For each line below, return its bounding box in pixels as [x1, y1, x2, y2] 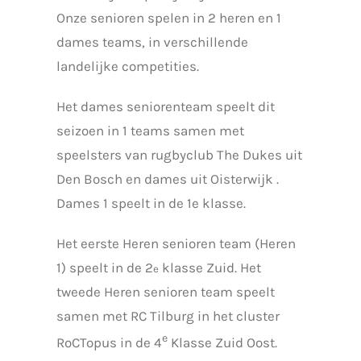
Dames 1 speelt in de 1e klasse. [56, 194, 246, 211]
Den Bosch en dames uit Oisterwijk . [56, 170, 279, 187]
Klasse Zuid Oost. [167, 334, 277, 351]
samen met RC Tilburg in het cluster [56, 307, 280, 324]
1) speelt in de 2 [56, 259, 153, 276]
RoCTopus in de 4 [56, 334, 162, 351]
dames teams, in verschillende [56, 33, 248, 50]
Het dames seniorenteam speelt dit [56, 98, 275, 114]
